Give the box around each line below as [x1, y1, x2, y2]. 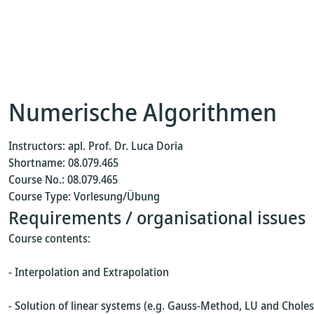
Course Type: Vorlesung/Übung [8, 189, 160, 204]
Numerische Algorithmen [8, 95, 277, 128]
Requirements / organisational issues [8, 205, 306, 230]
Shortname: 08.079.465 [8, 155, 118, 170]
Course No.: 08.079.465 [8, 172, 118, 187]
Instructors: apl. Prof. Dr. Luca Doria [8, 138, 183, 153]
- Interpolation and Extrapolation [8, 264, 169, 280]
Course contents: [8, 231, 90, 246]
